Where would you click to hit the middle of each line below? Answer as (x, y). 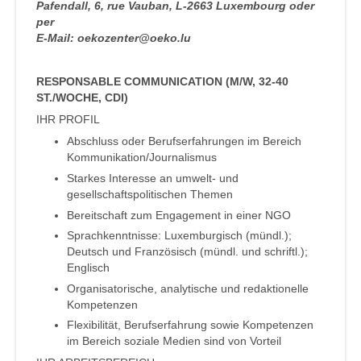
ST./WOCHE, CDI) (82, 98)
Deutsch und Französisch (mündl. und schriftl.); (187, 252)
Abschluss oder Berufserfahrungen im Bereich (184, 141)
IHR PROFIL (68, 120)
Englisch (88, 268)
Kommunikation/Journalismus (142, 158)
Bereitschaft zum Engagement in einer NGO (179, 215)
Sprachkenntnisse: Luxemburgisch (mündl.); (179, 236)
